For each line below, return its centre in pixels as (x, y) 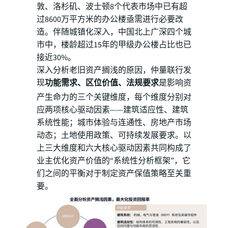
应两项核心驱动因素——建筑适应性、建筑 (112, 110)
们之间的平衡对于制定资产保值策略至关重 (114, 174)
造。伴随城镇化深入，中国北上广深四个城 (114, 32)
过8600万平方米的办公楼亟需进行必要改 (110, 20)
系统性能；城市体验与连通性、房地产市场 (114, 123)
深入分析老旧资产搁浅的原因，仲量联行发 (114, 70)
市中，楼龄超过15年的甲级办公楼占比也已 (114, 45)
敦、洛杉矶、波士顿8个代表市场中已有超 (112, 7)
